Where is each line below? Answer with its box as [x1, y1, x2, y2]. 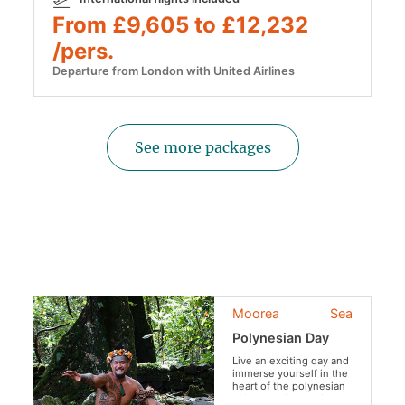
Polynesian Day [232, 330, 330, 346]
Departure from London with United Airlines [52, 64, 296, 79]
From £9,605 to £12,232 [52, 12, 309, 39]
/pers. [52, 38, 115, 65]
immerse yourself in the [232, 367, 349, 381]
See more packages [134, 138, 271, 157]
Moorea [232, 306, 280, 322]
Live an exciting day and [232, 354, 350, 368]
